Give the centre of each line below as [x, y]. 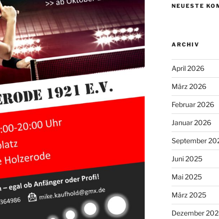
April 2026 [188, 68]
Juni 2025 [187, 158]
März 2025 [189, 195]
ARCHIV [185, 44]
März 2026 [189, 86]
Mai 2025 [186, 176]
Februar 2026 [193, 104]
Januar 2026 [191, 122]
